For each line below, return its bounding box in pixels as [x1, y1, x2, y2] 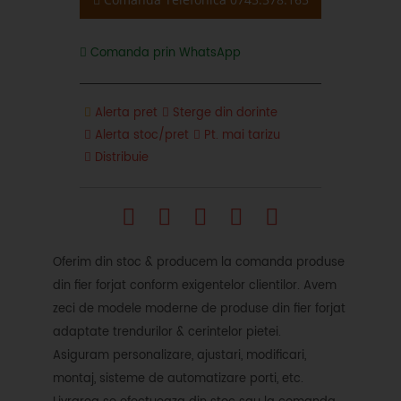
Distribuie [91, 149, 149, 167]
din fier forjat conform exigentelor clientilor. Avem [53, 277, 337, 295]
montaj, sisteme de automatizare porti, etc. [53, 370, 303, 388]
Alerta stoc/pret [91, 126, 189, 145]
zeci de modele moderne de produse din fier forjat [53, 300, 346, 319]
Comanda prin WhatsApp [87, 44, 241, 63]
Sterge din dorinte [169, 104, 277, 123]
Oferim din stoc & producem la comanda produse [53, 253, 345, 272]
